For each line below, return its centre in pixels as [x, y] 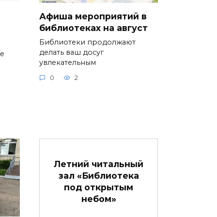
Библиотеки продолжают [87, 42]
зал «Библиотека [99, 175]
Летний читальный [99, 164]
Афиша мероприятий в [93, 16]
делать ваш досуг [71, 52]
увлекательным [68, 62]
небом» [99, 199]
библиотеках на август [93, 28]
